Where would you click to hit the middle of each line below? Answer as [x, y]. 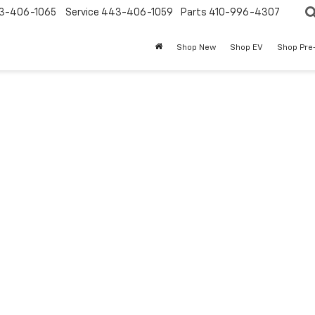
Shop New [196, 48]
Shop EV [246, 48]
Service [82, 13]
